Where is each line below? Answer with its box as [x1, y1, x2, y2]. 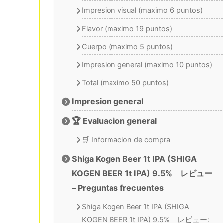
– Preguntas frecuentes [72, 182, 164, 193]
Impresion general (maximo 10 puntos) [81, 60, 212, 69]
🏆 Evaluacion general [72, 115, 157, 126]
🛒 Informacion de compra [81, 135, 170, 145]
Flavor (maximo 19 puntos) [81, 24, 172, 33]
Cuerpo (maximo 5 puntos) [81, 42, 173, 51]
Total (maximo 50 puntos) [81, 78, 169, 87]
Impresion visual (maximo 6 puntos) [81, 6, 203, 15]
